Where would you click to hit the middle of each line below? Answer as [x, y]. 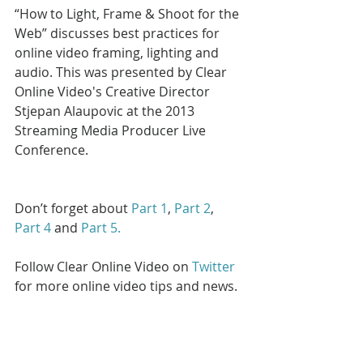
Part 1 [149, 208]
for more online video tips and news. [126, 286]
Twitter [214, 266]
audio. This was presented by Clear [122, 72]
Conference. [51, 149]
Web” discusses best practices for [119, 33]
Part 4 [33, 227]
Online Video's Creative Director [114, 91]
